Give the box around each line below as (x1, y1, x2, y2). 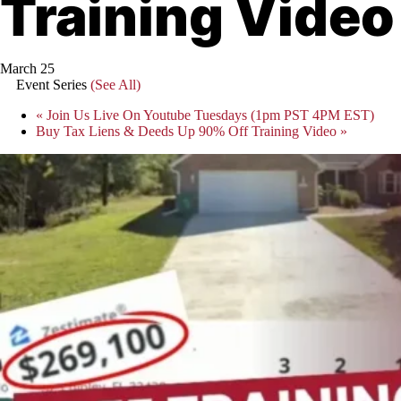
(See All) (90, 77, 141, 92)
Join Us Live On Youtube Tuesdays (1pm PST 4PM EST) (43, 107, 374, 123)
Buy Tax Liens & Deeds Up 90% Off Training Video (36, 124, 340, 139)
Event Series (16, 77, 90, 92)
